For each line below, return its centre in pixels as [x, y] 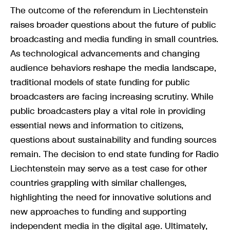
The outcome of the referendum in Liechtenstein [109, 10]
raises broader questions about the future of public [113, 24]
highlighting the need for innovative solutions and [111, 197]
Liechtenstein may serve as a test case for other [109, 168]
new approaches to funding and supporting [98, 211]
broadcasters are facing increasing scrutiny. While [112, 96]
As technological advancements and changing [105, 53]
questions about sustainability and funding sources [113, 139]
